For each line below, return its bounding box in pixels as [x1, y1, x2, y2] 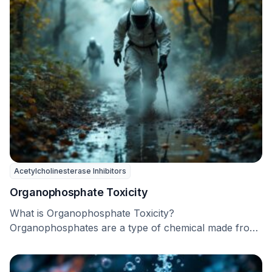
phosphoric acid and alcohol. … [10, 236, 155, 248]
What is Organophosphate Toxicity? [10, 207, 174, 219]
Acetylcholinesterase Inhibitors [14, 166, 126, 175]
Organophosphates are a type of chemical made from [10, 222, 258, 234]
